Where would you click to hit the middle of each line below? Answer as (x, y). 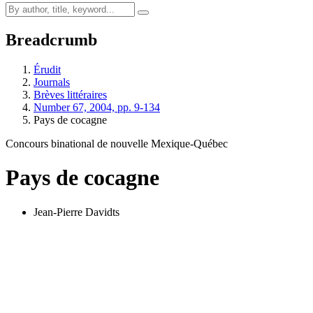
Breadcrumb (51, 39)
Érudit (47, 69)
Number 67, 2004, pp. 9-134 (97, 107)
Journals (52, 82)
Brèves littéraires (70, 94)
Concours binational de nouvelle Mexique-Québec (117, 143)
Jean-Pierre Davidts (77, 212)
